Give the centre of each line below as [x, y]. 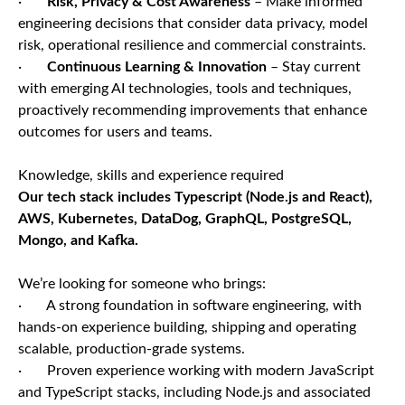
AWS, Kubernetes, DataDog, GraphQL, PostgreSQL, [185, 219]
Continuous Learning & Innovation [157, 67]
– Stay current [314, 67]
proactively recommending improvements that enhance [193, 110]
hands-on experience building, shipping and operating [187, 327]
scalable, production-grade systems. [132, 349]
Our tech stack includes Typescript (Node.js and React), [195, 197]
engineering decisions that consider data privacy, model [193, 24]
